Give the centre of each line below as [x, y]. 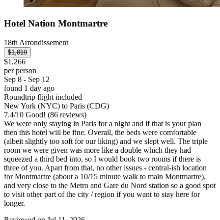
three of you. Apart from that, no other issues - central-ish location [105, 167]
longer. [14, 203]
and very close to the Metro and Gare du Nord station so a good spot [110, 185]
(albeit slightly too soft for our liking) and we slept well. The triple [106, 141]
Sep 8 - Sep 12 [27, 79]
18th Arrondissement [36, 42]
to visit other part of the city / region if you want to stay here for [102, 194]
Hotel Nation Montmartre [56, 23]
